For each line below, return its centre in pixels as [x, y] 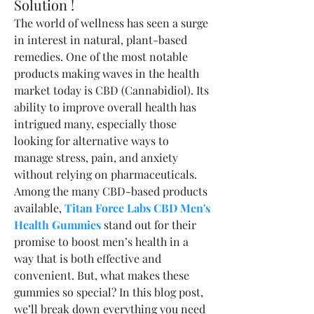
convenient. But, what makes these [102, 275]
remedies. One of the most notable [101, 56]
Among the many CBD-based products [111, 191]
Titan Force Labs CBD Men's [137, 207]
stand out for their [149, 224]
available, [39, 207]
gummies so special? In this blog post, [109, 292]
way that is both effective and [88, 258]
